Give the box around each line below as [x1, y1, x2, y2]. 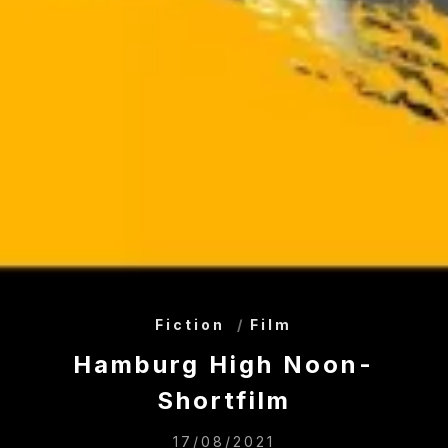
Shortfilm [156, 385, 291, 415]
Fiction [155, 315, 226, 333]
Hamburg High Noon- [73, 349, 375, 379]
